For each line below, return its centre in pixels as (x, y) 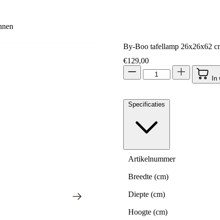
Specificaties (146, 104)
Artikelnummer (151, 159)
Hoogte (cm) (148, 212)
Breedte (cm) (148, 176)
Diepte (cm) (146, 194)
